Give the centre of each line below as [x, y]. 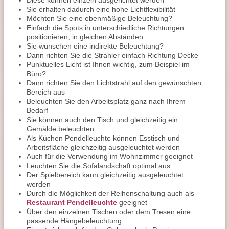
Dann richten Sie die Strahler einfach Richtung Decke [112, 55]
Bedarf [37, 110]
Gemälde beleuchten [60, 129]
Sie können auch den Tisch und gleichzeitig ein [102, 120]
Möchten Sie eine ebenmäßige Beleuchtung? [99, 18]
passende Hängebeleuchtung [74, 221]
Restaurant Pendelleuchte [72, 202]
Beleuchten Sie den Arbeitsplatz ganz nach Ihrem [106, 101]
